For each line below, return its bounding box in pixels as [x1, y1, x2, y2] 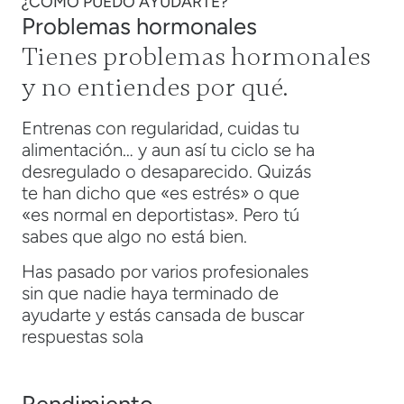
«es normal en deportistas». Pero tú [22, 204, 299, 226]
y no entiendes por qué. [22, 71, 288, 104]
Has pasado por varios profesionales [22, 260, 308, 282]
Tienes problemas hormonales [22, 41, 371, 73]
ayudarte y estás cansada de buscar [22, 303, 304, 326]
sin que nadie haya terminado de [22, 281, 279, 304]
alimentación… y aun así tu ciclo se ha [22, 139, 315, 161]
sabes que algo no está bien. [22, 225, 247, 248]
